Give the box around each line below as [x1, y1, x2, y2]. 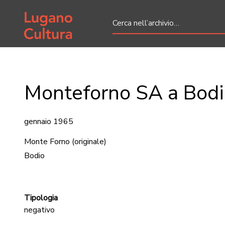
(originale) [72, 136, 106, 147]
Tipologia [24, 192, 58, 203]
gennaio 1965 [24, 116, 73, 127]
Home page [24, 8, 65, 19]
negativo [24, 204, 55, 215]
